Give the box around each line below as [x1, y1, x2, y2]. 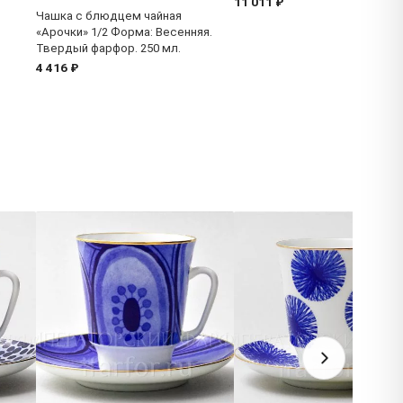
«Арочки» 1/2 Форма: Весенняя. [36, 25, 212, 40]
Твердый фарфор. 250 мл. [36, 41, 181, 56]
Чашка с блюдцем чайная [36, 9, 182, 23]
